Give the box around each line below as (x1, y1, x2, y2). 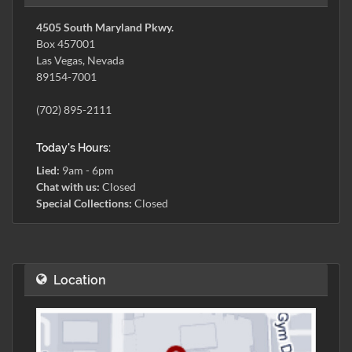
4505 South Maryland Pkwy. (36, 20, 174, 34)
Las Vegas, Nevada (36, 53, 124, 67)
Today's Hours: (36, 141, 111, 154)
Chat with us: (36, 180, 100, 193)
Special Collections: (36, 196, 132, 210)
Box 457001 (36, 37, 95, 50)
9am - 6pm (60, 163, 114, 177)
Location (53, 273, 106, 288)
